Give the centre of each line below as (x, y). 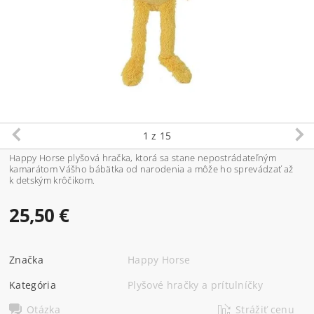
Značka (27, 259)
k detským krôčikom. (52, 180)
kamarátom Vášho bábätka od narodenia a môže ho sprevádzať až (151, 169)
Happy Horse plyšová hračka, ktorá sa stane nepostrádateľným (143, 157)
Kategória (33, 285)
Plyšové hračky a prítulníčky (196, 285)
